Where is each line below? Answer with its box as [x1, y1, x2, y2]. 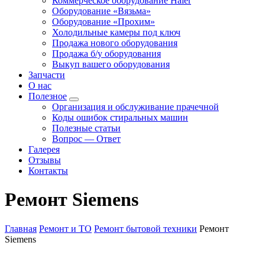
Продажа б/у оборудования [52, 49, 161, 59]
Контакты [28, 166, 68, 176]
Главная [5, 223, 37, 234]
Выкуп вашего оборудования [52, 59, 170, 69]
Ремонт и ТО [39, 223, 92, 234]
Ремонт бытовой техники [94, 223, 197, 234]
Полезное [28, 91, 67, 101]
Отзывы [28, 155, 61, 165]
